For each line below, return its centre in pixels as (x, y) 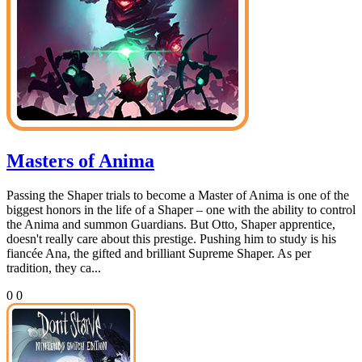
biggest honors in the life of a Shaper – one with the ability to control (181, 209)
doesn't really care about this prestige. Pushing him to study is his (171, 238)
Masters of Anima (80, 160)
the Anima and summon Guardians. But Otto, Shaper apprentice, (171, 224)
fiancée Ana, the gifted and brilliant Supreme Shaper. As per (159, 253)
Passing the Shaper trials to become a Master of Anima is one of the (178, 195)
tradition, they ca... (54, 267)
